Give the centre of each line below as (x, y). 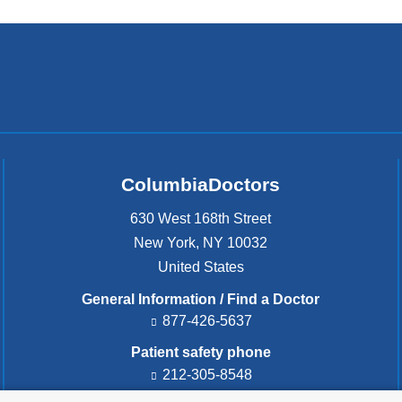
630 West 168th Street (201, 218)
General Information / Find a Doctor (201, 299)
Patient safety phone (201, 353)
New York (165, 242)
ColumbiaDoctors (201, 185)
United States (201, 267)
